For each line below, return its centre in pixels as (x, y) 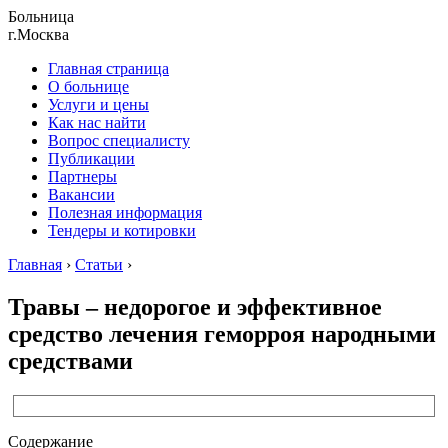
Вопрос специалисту (119, 140)
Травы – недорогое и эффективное (195, 306)
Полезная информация (125, 212)
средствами (70, 360)
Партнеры (82, 176)
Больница (41, 16)
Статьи (99, 264)
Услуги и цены (98, 104)
